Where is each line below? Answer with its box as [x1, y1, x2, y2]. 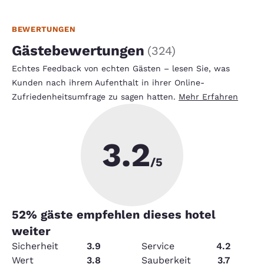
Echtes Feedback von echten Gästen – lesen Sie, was [12, 63, 230, 73]
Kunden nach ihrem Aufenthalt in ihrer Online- [12, 77, 204, 87]
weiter [12, 223, 51, 238]
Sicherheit [12, 240, 58, 252]
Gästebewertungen [12, 42, 144, 59]
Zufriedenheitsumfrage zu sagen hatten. [12, 91, 179, 101]
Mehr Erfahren [179, 91, 238, 101]
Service [141, 240, 174, 252]
